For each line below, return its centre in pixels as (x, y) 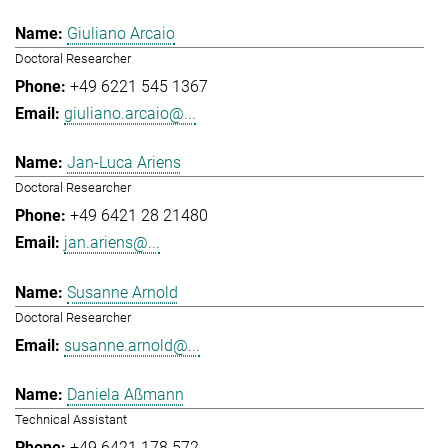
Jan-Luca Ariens (124, 163)
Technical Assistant (71, 420)
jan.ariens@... (112, 243)
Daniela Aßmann (125, 395)
